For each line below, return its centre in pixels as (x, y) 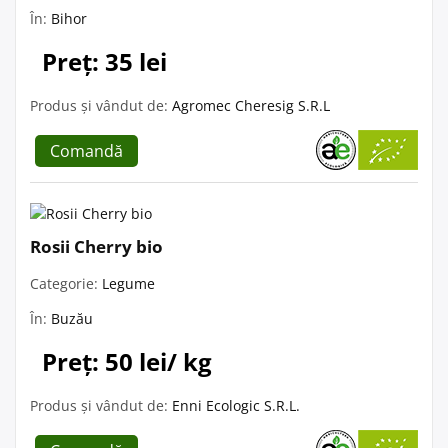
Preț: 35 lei (104, 61)
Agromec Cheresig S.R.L (251, 105)
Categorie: (66, 283)
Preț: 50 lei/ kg (127, 361)
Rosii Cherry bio (96, 246)
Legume (128, 283)
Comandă (86, 150)
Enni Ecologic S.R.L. (236, 405)
